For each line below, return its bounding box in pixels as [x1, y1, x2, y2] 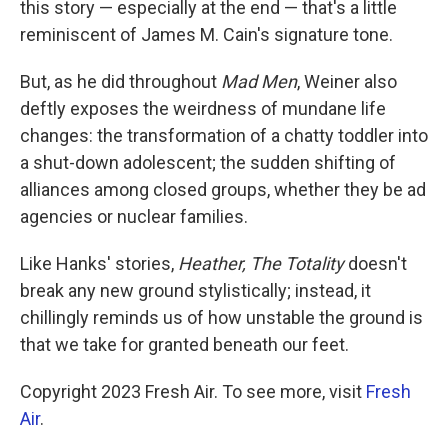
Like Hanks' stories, [20, 253, 178, 274]
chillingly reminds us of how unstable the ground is [20, 307, 423, 328]
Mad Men [221, 71, 297, 92]
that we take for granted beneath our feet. [20, 334, 349, 355]
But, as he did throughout [20, 71, 221, 92]
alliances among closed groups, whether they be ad [20, 179, 426, 200]
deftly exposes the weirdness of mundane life [20, 98, 386, 119]
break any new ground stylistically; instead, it [20, 280, 371, 301]
